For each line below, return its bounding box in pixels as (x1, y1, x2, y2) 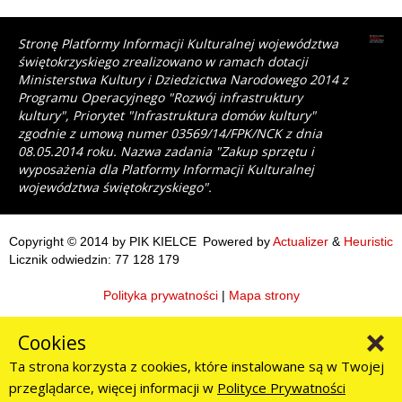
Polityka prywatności (102, 287, 218, 302)
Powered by (203, 233, 273, 249)
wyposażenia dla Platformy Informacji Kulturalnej (18, 160, 314, 178)
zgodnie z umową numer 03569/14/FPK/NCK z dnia (18, 124, 322, 142)
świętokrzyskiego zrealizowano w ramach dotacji (18, 52, 308, 70)
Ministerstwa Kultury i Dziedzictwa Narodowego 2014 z (18, 70, 348, 88)
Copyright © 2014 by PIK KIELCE (9, 233, 197, 249)
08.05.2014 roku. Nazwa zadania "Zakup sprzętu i (18, 142, 314, 160)
